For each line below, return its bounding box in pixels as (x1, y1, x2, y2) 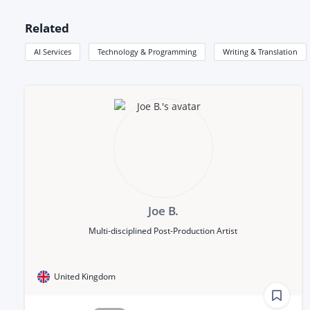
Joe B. (147, 202, 179, 219)
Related (25, 20, 69, 37)
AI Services (34, 46, 71, 57)
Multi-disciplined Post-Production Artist (89, 224, 238, 237)
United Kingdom (54, 270, 116, 282)
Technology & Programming (98, 46, 197, 57)
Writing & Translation (223, 46, 298, 57)
